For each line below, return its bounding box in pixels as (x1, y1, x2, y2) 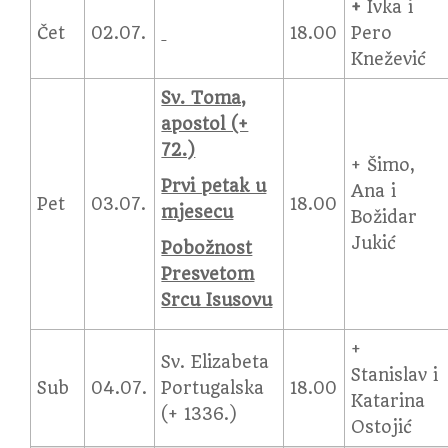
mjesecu (161, 202, 234, 222)
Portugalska (161, 378, 265, 398)
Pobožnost (161, 238, 253, 258)
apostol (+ (161, 114, 249, 134)
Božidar (351, 207, 418, 227)
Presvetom (161, 264, 255, 284)
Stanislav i (351, 365, 439, 385)
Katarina (351, 391, 426, 411)
